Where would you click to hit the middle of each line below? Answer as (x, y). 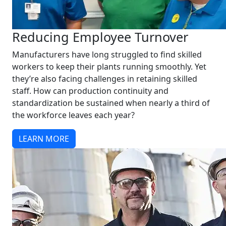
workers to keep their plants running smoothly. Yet (109, 67)
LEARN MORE (44, 139)
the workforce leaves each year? (73, 115)
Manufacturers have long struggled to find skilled (107, 54)
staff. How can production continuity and (90, 91)
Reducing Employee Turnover (100, 37)
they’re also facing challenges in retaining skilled (105, 79)
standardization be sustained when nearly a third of (111, 103)
